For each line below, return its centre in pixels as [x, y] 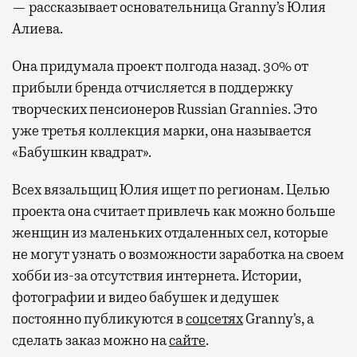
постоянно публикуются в [99, 319]
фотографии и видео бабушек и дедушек [145, 298]
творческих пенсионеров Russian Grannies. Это [165, 110]
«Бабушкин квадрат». [82, 153]
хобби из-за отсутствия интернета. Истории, [157, 276]
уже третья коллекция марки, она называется [162, 131]
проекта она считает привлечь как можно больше [174, 212]
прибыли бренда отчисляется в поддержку [153, 88]
